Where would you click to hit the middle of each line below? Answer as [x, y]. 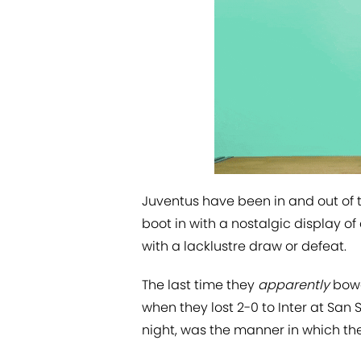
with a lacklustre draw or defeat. [244, 247]
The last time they [200, 285]
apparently [294, 285]
